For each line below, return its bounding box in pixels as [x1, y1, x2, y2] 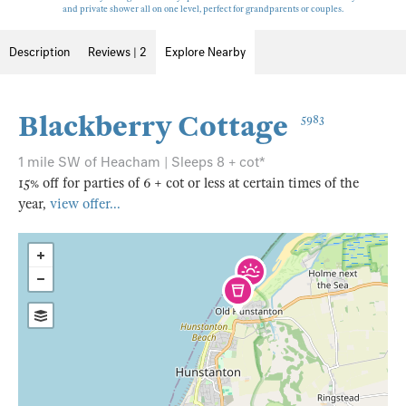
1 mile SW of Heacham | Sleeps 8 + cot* [18, 154, 266, 170]
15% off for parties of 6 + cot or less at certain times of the [18, 175, 359, 191]
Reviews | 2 [88, 45, 147, 59]
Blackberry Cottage [18, 109, 288, 144]
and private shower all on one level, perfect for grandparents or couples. [63, 4, 343, 14]
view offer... [50, 196, 121, 212]
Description [9, 45, 70, 59]
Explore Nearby [165, 45, 246, 59]
